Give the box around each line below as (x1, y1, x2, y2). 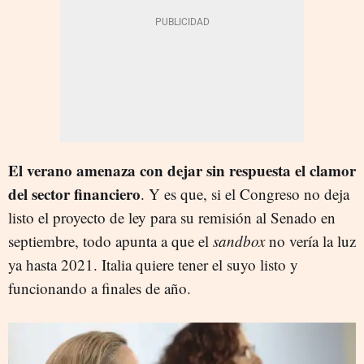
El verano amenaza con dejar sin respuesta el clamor (8, 158, 356, 181)
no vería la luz (265, 230, 356, 251)
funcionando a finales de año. (8, 277, 191, 298)
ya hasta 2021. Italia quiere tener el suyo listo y (8, 253, 298, 275)
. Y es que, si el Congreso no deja (141, 183, 349, 204)
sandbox (213, 230, 265, 251)
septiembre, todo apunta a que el (8, 230, 213, 251)
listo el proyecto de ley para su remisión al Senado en (8, 206, 336, 227)
